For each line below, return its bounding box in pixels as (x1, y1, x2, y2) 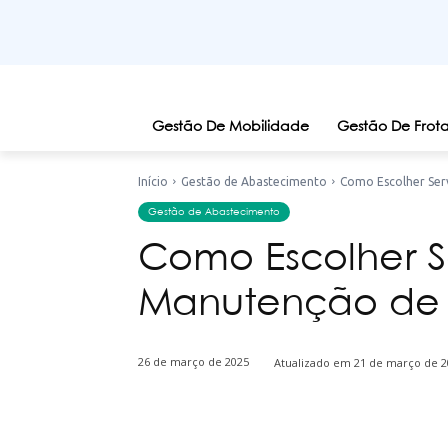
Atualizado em (274, 354, 351, 370)
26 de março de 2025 (138, 354, 249, 370)
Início (138, 175, 168, 188)
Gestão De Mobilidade (152, 120, 309, 134)
